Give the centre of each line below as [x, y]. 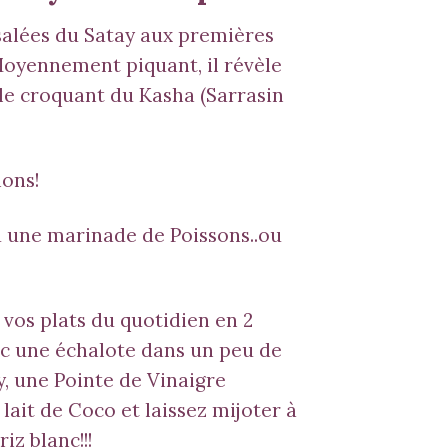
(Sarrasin [239, 95]
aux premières [204, 35]
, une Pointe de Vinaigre [115, 380]
